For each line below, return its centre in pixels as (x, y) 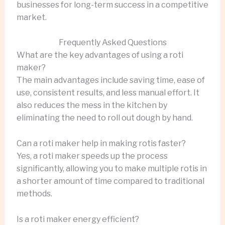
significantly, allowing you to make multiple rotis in (111, 168)
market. (31, 17)
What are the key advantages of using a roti (100, 55)
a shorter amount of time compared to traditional (110, 181)
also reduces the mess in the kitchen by (92, 105)
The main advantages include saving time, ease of (110, 80)
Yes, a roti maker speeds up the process (92, 156)
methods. (34, 193)
